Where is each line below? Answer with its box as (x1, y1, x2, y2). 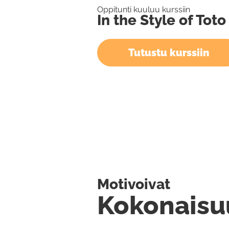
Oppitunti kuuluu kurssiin (97, 5, 190, 14)
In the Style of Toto (97, 12, 226, 29)
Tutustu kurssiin (128, 47, 209, 59)
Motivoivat (97, 175, 171, 193)
